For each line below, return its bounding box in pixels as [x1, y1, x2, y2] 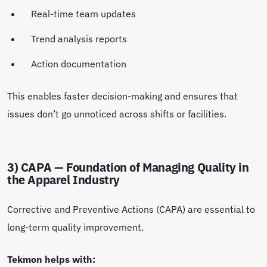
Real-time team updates [31, 7, 138, 20]
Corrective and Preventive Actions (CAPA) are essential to [7, 202, 255, 215]
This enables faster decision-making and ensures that [7, 89, 238, 102]
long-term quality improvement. [7, 220, 146, 233]
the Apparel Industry [7, 171, 120, 188]
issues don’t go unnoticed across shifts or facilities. [7, 107, 229, 120]
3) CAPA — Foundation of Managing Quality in [7, 159, 249, 175]
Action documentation [31, 57, 129, 70]
